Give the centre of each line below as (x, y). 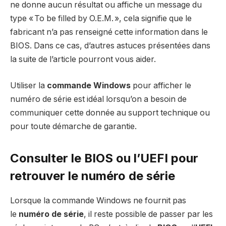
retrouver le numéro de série (93, 176)
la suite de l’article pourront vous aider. (83, 60)
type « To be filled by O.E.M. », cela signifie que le (101, 19)
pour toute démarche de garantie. (73, 126)
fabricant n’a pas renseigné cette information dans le (109, 32)
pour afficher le (161, 85)
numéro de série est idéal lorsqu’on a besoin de (98, 99)
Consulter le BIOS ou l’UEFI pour (104, 158)
